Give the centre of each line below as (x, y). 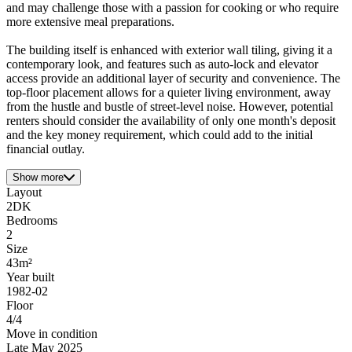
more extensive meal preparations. (90, 22)
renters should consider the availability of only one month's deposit (171, 121)
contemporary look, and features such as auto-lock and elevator (162, 64)
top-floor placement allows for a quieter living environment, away (169, 93)
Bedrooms (32, 221)
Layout (24, 192)
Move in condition (52, 334)
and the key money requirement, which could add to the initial (159, 135)
